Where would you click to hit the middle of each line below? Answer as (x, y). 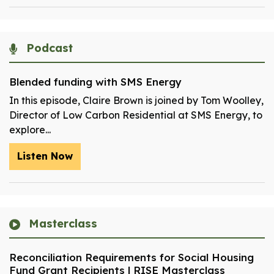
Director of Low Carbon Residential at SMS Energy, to (136, 115)
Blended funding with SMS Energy (95, 82)
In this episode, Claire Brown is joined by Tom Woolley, (136, 101)
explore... (30, 130)
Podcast (48, 48)
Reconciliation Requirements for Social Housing (131, 257)
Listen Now (45, 156)
